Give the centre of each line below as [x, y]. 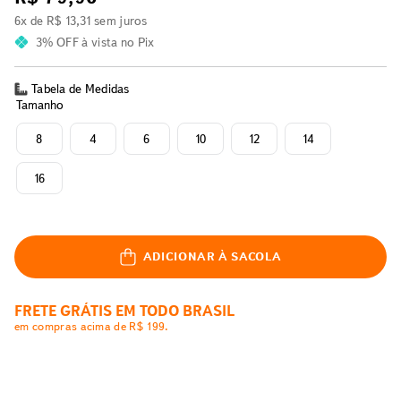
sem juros [119, 21]
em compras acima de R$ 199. [92, 327]
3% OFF [57, 43]
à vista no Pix [116, 43]
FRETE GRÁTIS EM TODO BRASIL [124, 311]
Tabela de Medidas [81, 89]
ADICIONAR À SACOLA [212, 256]
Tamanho [40, 105]
